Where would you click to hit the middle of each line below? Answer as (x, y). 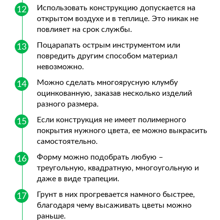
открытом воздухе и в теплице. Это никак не (118, 19)
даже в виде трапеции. (78, 179)
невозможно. (60, 67)
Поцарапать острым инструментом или (109, 45)
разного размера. (68, 104)
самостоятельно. (67, 141)
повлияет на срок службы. (84, 29)
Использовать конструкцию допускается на (116, 8)
